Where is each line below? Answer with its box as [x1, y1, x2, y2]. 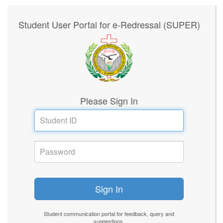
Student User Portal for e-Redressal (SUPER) [18, 18, 200, 31]
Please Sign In [80, 94, 138, 107]
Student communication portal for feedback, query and [44, 210, 174, 218]
